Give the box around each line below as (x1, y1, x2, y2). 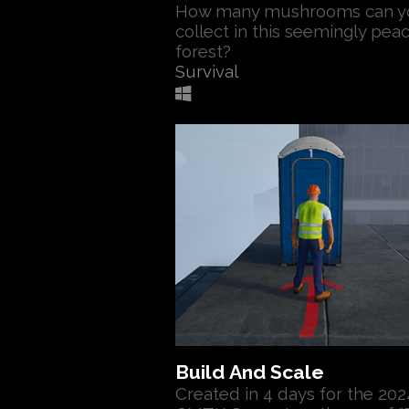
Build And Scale (175, 360, 324, 383)
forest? (175, 40, 231, 61)
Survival (175, 60, 238, 81)
